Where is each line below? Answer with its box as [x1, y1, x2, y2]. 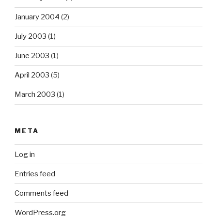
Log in [15, 150, 35, 159]
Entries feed [15, 169, 55, 178]
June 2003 [15, 51, 49, 61]
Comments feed [15, 188, 68, 198]
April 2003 [15, 71, 49, 80]
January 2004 [15, 13, 60, 22]
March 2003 [15, 90, 55, 99]
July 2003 [15, 32, 46, 41]
